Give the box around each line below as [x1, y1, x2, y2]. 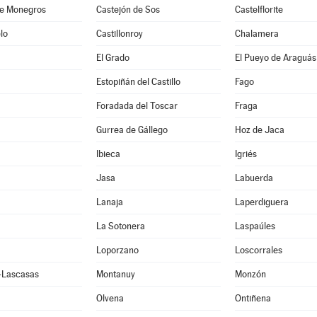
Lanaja [96, 197, 123, 207]
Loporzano [96, 245, 139, 255]
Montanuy [96, 269, 135, 279]
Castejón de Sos [96, 4, 160, 15]
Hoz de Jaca [234, 125, 284, 135]
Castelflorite [234, 4, 283, 15]
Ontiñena [234, 293, 271, 304]
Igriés [234, 149, 257, 159]
